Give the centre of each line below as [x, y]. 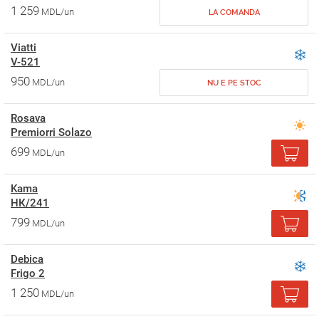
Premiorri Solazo [51, 132]
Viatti [23, 48]
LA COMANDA [234, 12]
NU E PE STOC [234, 83]
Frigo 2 [28, 273]
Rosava [28, 118]
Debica [27, 259]
